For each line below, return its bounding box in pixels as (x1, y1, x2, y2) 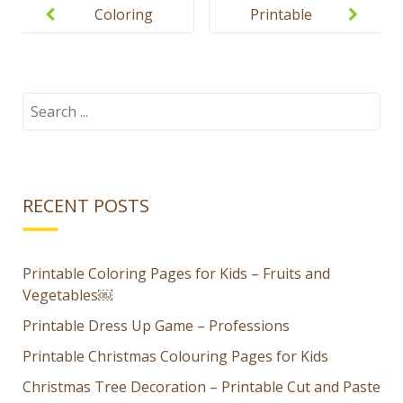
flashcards (249, 32, 318, 53)
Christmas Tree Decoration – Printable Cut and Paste (22, 376, 381, 397)
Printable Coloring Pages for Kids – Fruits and (22, 263, 330, 283)
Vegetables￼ (22, 284, 112, 305)
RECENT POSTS (22, 193, 149, 218)
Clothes (249, 90, 301, 111)
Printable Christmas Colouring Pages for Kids (22, 345, 328, 366)
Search (22, 92, 67, 112)
